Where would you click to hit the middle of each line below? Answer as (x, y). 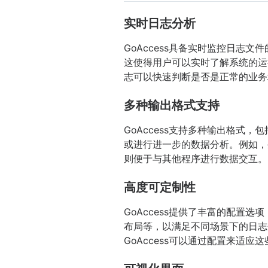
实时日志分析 (160, 24)
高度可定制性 (160, 188)
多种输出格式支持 (172, 106)
